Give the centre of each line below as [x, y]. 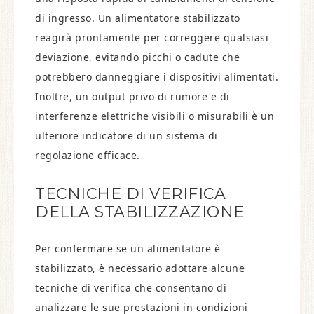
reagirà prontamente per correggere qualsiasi [152, 37]
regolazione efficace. [88, 155]
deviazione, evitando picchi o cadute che [137, 57]
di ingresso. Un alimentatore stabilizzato [138, 18]
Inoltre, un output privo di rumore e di [132, 96]
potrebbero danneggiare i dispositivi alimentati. [157, 77]
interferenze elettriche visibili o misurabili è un [155, 116]
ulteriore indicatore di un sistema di [127, 136]
